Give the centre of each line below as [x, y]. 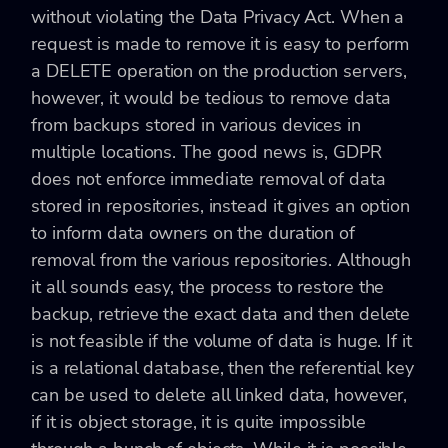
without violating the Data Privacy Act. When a [218, 16]
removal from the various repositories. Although [221, 259]
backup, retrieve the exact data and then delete [221, 313]
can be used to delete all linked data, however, [219, 394]
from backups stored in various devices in [196, 124]
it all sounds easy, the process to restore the [208, 286]
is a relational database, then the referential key [222, 367]
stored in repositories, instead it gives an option [220, 205]
